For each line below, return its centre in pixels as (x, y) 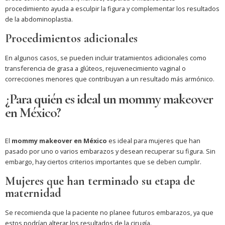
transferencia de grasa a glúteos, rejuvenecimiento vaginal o (95, 69)
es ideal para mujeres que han (154, 141)
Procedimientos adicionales (71, 39)
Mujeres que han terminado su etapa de (100, 181)
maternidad (33, 193)
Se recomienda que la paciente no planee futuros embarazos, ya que (109, 213)
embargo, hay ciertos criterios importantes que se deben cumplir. (103, 162)
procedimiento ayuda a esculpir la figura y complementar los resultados (112, 9)
